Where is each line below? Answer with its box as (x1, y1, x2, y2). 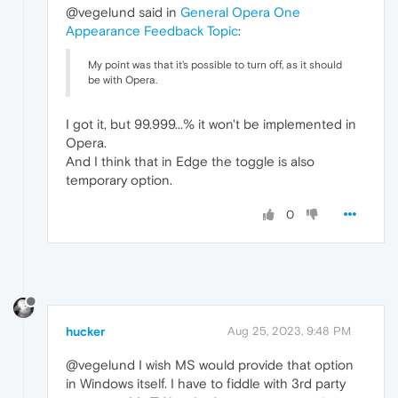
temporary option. (66, 172, 172, 188)
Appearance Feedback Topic (66, 23, 238, 39)
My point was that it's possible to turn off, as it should (88, 59, 342, 72)
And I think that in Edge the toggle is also (66, 154, 314, 170)
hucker (66, 323, 105, 338)
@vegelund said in (66, 4, 180, 20)
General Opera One (180, 4, 300, 20)
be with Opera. (88, 74, 157, 87)
